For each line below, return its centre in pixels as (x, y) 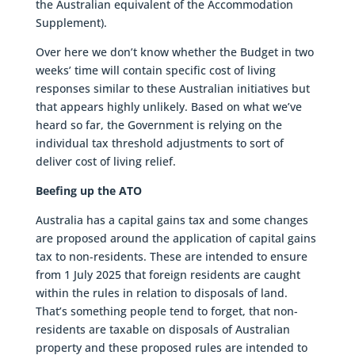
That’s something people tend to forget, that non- (166, 311)
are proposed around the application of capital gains (176, 238)
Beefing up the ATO (88, 190)
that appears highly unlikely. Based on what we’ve (168, 106)
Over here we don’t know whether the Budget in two (174, 52)
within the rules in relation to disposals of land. (161, 292)
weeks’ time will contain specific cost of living (155, 70)
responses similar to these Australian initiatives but (172, 88)
